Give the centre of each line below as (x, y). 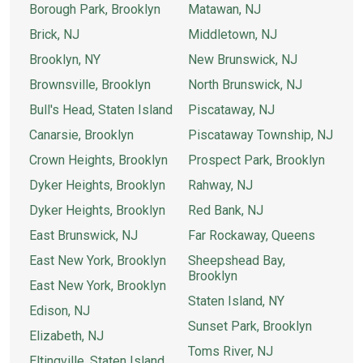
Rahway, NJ (220, 185)
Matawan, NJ (224, 9)
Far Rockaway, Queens (252, 235)
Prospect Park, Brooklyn (256, 160)
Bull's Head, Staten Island (101, 110)
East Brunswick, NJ (83, 235)
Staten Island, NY (236, 301)
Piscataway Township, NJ (261, 135)
